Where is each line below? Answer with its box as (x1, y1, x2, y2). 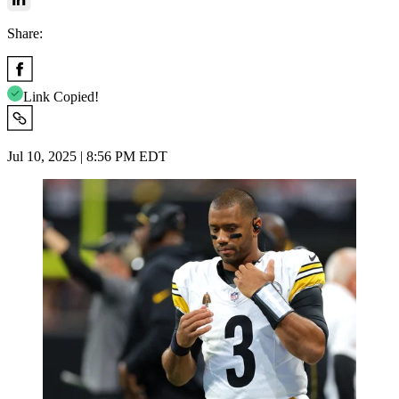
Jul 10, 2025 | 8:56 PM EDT (7, 148, 167, 164)
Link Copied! (23, 88, 99, 104)
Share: (7, 25, 43, 41)
